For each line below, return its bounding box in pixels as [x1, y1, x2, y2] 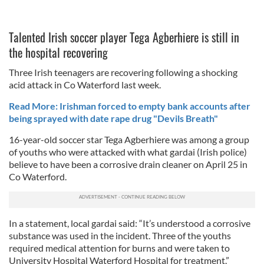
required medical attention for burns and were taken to [9, 242, 230, 253]
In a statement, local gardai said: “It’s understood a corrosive [9, 217, 250, 229]
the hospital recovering [9, 44, 108, 61]
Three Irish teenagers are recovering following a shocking [9, 67, 237, 78]
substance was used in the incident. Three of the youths [9, 230, 231, 241]
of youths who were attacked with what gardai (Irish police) [9, 146, 247, 157]
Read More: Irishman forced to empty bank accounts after [9, 100, 250, 111]
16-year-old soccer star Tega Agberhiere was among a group [9, 134, 249, 145]
